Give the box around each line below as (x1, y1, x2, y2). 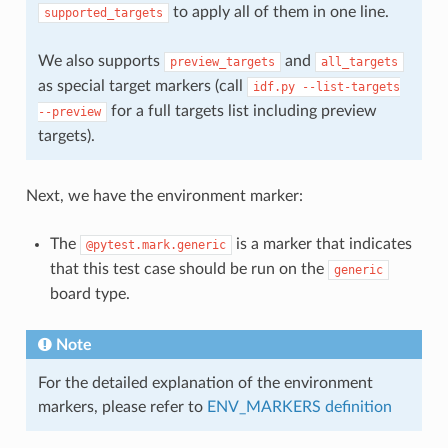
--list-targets (301, 79, 400, 94)
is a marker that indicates (231, 235, 412, 252)
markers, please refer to (37, 398, 207, 415)
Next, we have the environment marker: (25, 187, 303, 204)
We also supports (37, 52, 164, 69)
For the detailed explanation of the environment (37, 374, 373, 391)
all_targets (320, 54, 398, 69)
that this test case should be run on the (49, 260, 328, 277)
